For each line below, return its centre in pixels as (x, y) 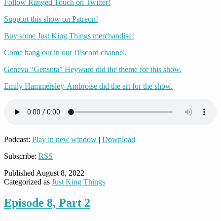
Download (119, 140)
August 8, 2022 (60, 173)
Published (20, 173)
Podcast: (18, 140)
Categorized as (28, 182)
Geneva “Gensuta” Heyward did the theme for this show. (93, 70)
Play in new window (64, 140)
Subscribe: (21, 156)
